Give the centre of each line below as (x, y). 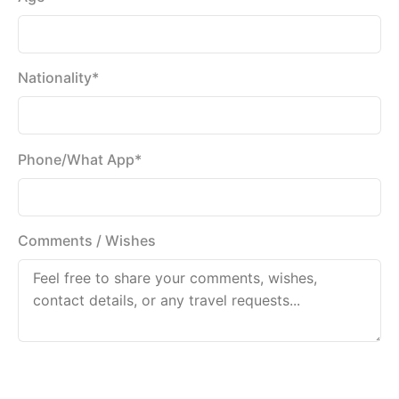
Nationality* (58, 78)
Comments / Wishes (87, 241)
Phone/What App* (80, 159)
